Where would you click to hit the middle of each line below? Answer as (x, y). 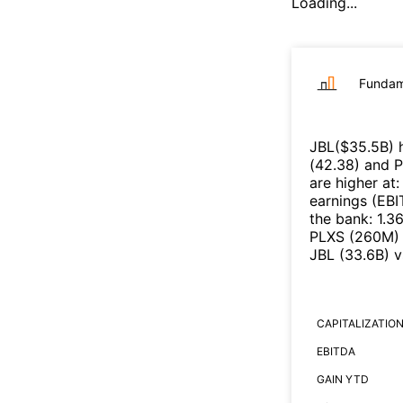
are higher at (353, 182)
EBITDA (336, 351)
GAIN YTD (343, 379)
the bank (339, 218)
